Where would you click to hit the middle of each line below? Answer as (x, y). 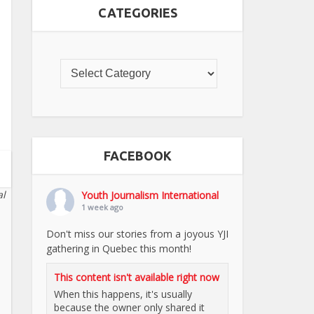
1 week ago (102, 207)
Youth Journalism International (150, 195)
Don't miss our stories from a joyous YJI (137, 233)
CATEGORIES (137, 12)
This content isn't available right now (137, 277)
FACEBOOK (137, 155)
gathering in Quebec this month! (119, 248)
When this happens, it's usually (123, 294)
